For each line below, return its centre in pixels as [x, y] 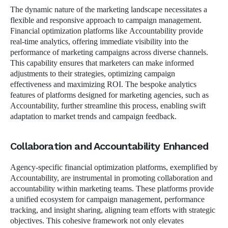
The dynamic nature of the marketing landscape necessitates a [109, 9]
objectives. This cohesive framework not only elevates [97, 221]
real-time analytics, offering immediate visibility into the [99, 41]
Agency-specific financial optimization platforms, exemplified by [114, 167]
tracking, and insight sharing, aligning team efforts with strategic [113, 210]
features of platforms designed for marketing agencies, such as [109, 95]
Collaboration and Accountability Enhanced [109, 146]
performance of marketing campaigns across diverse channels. [109, 52]
